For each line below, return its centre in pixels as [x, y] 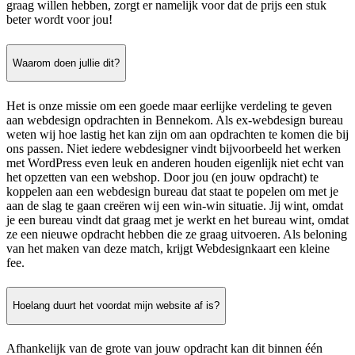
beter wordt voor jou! [59, 20]
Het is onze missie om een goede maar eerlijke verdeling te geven [169, 105]
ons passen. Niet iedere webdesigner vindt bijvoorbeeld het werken [174, 148]
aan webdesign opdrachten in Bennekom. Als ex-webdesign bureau [175, 120]
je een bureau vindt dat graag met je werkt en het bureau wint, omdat [177, 219]
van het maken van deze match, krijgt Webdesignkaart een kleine [168, 248]
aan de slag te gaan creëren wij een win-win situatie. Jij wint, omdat [175, 205]
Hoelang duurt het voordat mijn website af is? [116, 306]
